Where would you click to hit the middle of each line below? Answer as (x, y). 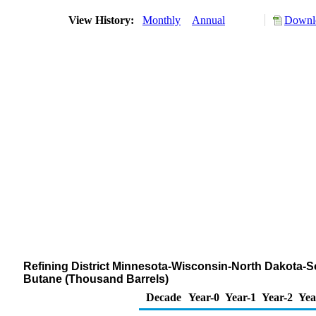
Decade (164, 297)
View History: (103, 20)
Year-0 (204, 297)
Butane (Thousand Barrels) (96, 279)
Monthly (162, 20)
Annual (208, 20)
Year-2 (277, 297)
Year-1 (241, 297)
